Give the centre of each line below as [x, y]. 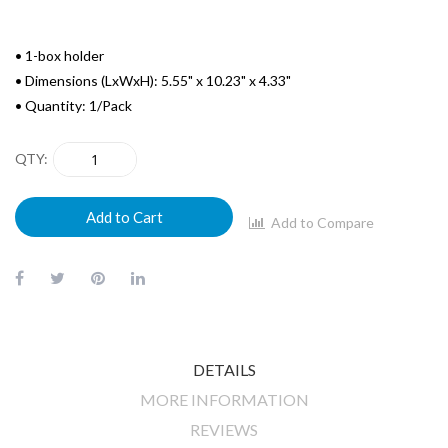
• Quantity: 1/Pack [73, 105]
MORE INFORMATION [224, 399]
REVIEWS [224, 429]
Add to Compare [322, 223]
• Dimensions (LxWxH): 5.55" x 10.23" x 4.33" [153, 80]
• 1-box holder [59, 55]
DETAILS [224, 369]
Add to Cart [124, 216]
